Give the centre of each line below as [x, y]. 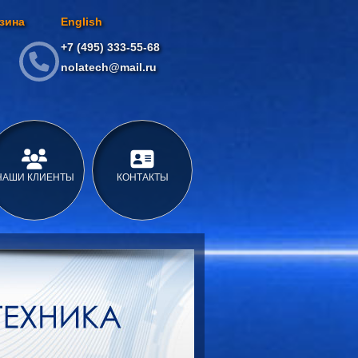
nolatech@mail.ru [109, 67]
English [82, 22]
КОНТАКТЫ [142, 177]
